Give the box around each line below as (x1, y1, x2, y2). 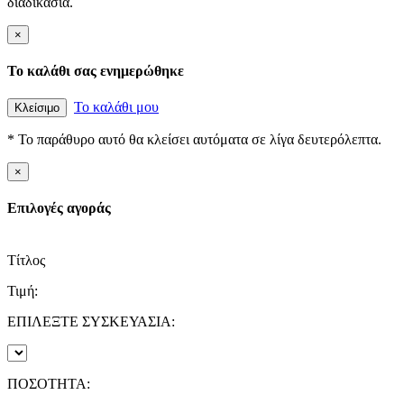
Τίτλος (7, 252, 45, 268)
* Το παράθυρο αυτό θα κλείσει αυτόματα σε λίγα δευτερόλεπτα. (7, 132, 381, 148)
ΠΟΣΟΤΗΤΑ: (7, 375, 90, 391)
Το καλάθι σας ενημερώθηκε (7, 62, 184, 78)
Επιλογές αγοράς (7, 200, 111, 216)
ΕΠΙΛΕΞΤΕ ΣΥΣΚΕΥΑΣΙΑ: (7, 313, 175, 329)
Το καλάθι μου (74, 99, 159, 115)
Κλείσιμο (14, 101, 60, 115)
